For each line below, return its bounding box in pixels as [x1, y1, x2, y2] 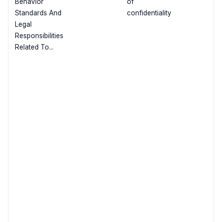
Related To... [14, 43, 54, 52]
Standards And [14, 9, 61, 17]
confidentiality [126, 9, 171, 17]
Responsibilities [14, 32, 63, 40]
